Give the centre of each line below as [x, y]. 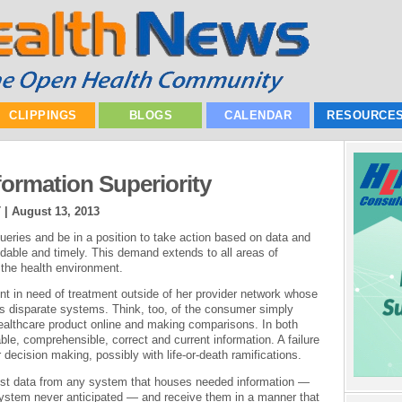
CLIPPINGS [43, 115]
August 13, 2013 [56, 211]
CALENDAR [258, 115]
